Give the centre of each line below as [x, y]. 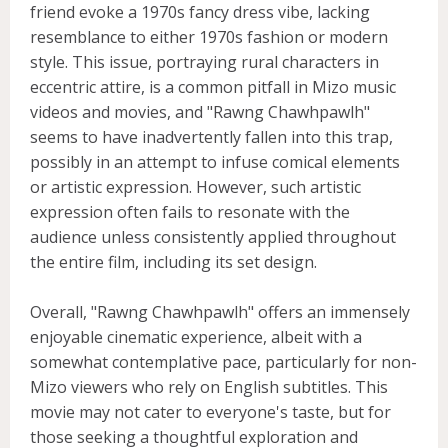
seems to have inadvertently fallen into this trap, [211, 136]
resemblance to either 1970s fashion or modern [209, 36]
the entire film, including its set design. [173, 261]
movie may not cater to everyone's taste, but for [210, 411]
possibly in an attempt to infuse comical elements [215, 161]
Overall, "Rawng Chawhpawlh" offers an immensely [220, 311]
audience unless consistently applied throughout [213, 236]
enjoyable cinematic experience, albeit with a [196, 336]
